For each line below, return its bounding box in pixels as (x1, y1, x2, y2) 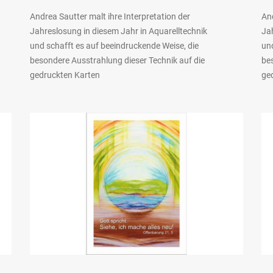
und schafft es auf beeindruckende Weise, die (29, 40, 199, 51)
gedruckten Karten (29, 69, 100, 80)
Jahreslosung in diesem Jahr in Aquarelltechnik (29, 26, 207, 36)
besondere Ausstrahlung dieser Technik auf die (29, 55, 205, 65)
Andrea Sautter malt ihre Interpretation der (29, 11, 190, 21)
